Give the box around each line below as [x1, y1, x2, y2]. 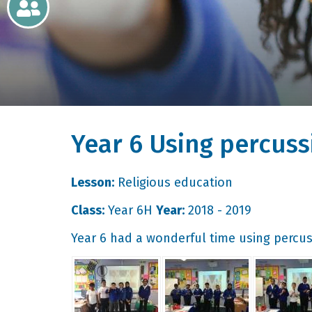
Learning [7, 85, 53, 98]
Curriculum [7, 141, 63, 154]
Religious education [114, 175, 233, 190]
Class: [71, 203, 104, 218]
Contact [7, 169, 47, 182]
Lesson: [71, 175, 114, 190]
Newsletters [7, 15, 69, 29]
